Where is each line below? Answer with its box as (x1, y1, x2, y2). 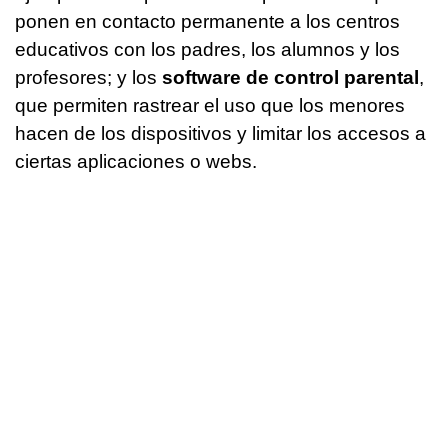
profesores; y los (15, 67, 162, 89)
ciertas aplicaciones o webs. (15, 151, 257, 173)
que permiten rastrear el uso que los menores (15, 95, 405, 117)
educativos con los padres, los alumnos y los (15, 39, 400, 61)
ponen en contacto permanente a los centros (15, 11, 400, 33)
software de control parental (162, 67, 419, 89)
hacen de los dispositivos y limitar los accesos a (15, 123, 426, 145)
